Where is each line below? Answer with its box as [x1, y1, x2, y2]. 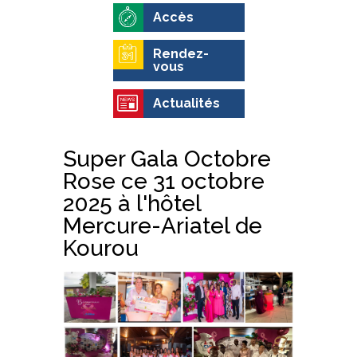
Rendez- [152, 45, 209, 61]
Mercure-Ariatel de [63, 212, 262, 239]
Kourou [63, 234, 139, 261]
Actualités [152, 95, 220, 111]
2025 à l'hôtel [63, 190, 201, 217]
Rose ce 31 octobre [63, 167, 265, 194]
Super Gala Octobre [63, 145, 271, 172]
